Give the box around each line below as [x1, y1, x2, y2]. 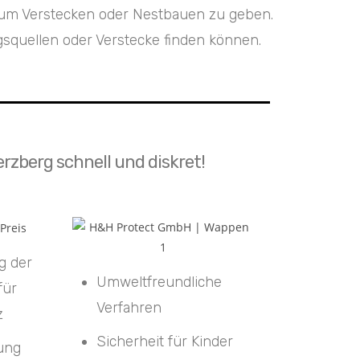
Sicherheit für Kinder [96, 332, 233, 350]
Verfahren [96, 298, 162, 317]
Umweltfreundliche [96, 272, 222, 291]
